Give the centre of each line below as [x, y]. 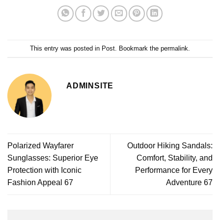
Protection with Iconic [44, 170]
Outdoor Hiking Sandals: [170, 146]
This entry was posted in [66, 48]
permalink [174, 48]
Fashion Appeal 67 [40, 183]
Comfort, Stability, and [175, 158]
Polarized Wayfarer [41, 146]
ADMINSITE [90, 86]
